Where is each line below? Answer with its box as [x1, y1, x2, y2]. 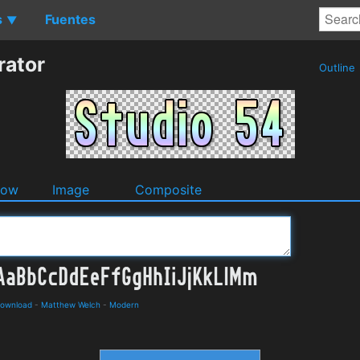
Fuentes [45, 10, 96, 27]
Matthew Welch [41, 299, 100, 309]
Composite [135, 181, 202, 198]
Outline [316, 61, 358, 74]
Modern [109, 299, 139, 309]
